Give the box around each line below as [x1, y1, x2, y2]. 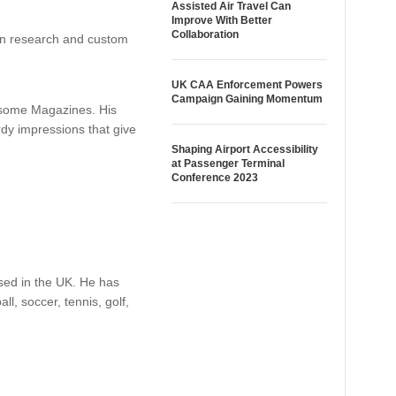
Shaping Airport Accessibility [171, 143, 318, 156]
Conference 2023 [171, 171, 258, 184]
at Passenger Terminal [171, 157, 285, 170]
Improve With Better [171, 14, 272, 27]
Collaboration [171, 28, 239, 41]
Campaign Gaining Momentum [171, 93, 323, 105]
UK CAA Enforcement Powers [171, 79, 323, 91]
